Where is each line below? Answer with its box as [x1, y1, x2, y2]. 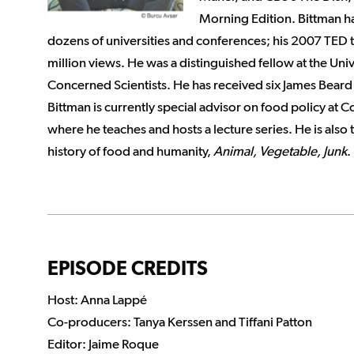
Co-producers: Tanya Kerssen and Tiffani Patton [47, 314, 312, 330]
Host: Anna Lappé [47, 292, 147, 307]
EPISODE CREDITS [47, 256, 208, 280]
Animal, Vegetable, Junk [213, 143, 347, 159]
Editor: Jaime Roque [47, 336, 159, 352]
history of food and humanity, [47, 143, 213, 159]
